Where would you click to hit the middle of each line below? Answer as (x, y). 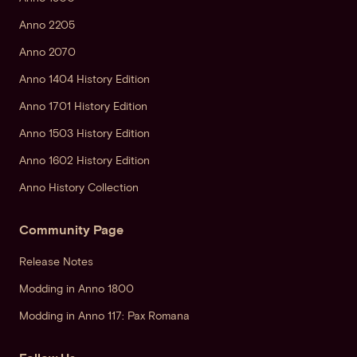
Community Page (71, 230)
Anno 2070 (47, 53)
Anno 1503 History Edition (84, 134)
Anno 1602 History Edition (84, 161)
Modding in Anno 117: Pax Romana (104, 316)
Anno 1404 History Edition (84, 80)
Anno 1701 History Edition (83, 107)
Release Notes (56, 262)
